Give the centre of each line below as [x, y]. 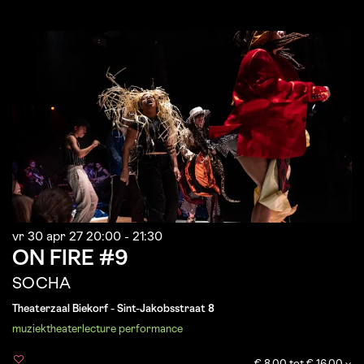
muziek [29, 330]
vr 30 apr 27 [49, 238]
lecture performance [132, 330]
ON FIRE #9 [70, 260]
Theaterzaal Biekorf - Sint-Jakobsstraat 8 [113, 310]
